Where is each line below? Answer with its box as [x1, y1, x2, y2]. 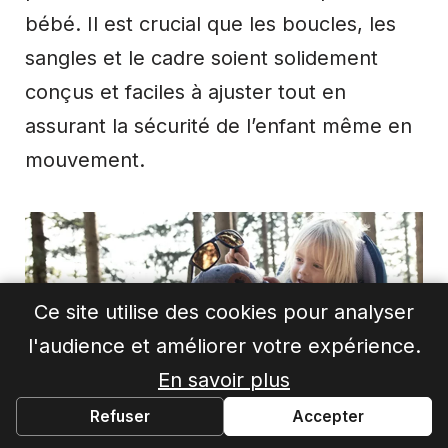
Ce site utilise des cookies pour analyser [34, 299, 414, 324]
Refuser [90, 406, 150, 426]
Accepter [292, 406, 364, 426]
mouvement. [25, 148, 145, 173]
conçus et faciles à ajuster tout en [25, 80, 346, 105]
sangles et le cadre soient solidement [25, 46, 378, 71]
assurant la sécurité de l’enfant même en [25, 114, 412, 139]
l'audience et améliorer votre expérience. [27, 333, 421, 358]
